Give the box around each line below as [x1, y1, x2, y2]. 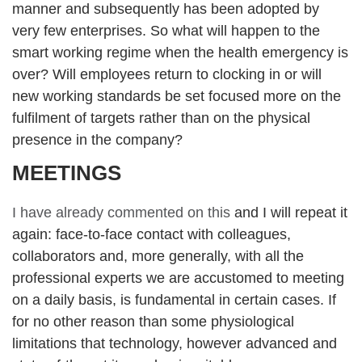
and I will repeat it [230, 204, 347, 221]
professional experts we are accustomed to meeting [12, 270, 344, 286]
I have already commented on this [12, 204, 230, 221]
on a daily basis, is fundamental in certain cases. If [12, 292, 336, 308]
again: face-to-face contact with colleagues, [12, 226, 291, 242]
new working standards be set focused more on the [12, 88, 341, 104]
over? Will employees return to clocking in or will [12, 66, 322, 82]
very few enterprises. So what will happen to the [12, 23, 320, 39]
